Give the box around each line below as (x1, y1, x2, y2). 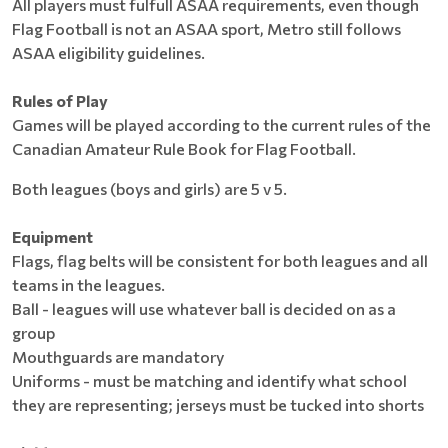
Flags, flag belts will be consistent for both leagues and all (12, 251, 428, 270)
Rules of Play (12, 91, 108, 110)
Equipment (12, 227, 93, 246)
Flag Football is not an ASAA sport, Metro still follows (12, 19, 401, 38)
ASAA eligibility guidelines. (12, 43, 208, 62)
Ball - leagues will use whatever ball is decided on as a (12, 299, 396, 318)
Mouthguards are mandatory (12, 347, 224, 366)
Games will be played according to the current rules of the (12, 115, 431, 134)
